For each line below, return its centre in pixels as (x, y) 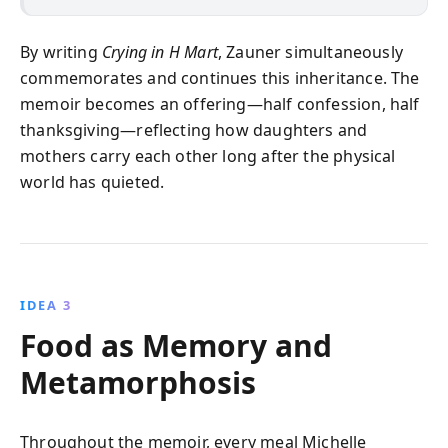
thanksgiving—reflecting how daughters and (194, 129)
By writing (61, 51)
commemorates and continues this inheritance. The (220, 77)
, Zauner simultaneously (310, 51)
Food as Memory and (176, 345)
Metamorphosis (138, 382)
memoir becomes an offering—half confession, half (220, 103)
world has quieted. (92, 181)
